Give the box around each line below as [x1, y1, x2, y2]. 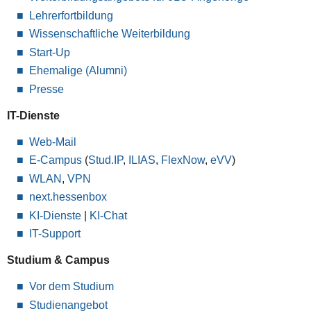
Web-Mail [28, 135, 76, 148]
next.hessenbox [28, 191, 107, 203]
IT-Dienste [6, 109, 60, 121]
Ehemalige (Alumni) [28, 65, 127, 77]
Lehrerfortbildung [28, 9, 113, 22]
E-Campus [28, 154, 82, 167]
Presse [28, 83, 64, 95]
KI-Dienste [28, 209, 81, 221]
